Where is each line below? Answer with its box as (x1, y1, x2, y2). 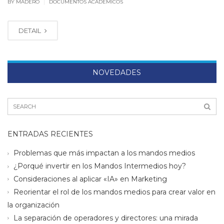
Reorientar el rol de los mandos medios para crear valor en (13, 187, 215, 196)
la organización (7, 200, 59, 209)
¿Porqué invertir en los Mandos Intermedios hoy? (13, 161, 186, 171)
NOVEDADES (90, 68, 141, 77)
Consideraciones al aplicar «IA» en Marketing (13, 174, 167, 183)
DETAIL (18, 26, 42, 35)
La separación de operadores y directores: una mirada (13, 213, 198, 222)
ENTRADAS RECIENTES (7, 129, 93, 139)
